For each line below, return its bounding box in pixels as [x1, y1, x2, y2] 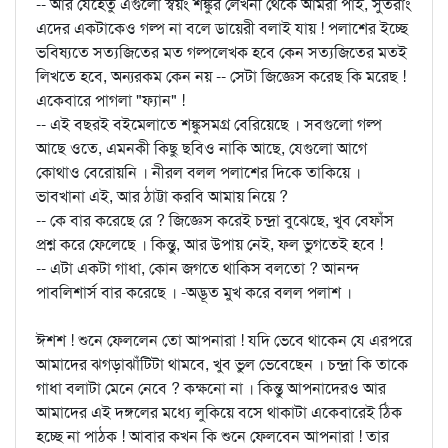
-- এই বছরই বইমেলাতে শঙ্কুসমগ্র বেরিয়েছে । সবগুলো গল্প [36, 114, 382, 135]
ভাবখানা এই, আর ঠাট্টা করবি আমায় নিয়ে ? [36, 186, 288, 207]
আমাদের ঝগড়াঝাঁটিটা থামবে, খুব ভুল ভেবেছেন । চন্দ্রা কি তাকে [36, 354, 408, 375]
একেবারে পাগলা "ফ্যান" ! [36, 90, 185, 111]
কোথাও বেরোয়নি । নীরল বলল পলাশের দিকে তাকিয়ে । [36, 162, 361, 183]
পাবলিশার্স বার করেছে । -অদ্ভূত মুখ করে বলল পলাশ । [36, 282, 352, 303]
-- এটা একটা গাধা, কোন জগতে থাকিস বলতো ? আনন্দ [36, 258, 359, 279]
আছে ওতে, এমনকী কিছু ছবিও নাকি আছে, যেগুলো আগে [36, 138, 367, 159]
